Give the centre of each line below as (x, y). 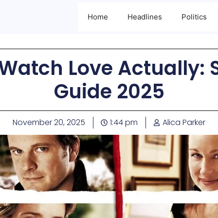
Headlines (145, 17)
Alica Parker (184, 122)
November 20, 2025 (49, 122)
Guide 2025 (109, 91)
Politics (194, 17)
